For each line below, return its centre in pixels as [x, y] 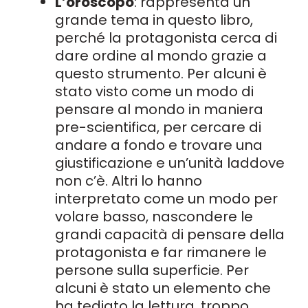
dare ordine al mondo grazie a [161, 56]
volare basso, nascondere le [154, 217]
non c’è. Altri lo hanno [129, 181]
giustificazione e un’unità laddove [170, 163]
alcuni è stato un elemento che [163, 288]
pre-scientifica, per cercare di [158, 127]
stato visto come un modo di [154, 91]
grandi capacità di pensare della [170, 234]
